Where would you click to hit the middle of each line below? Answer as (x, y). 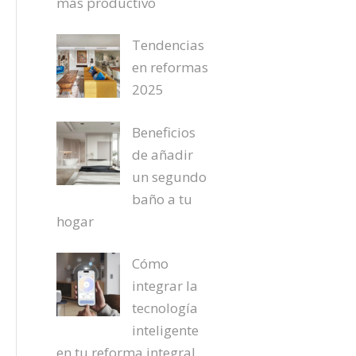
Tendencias (168, 45)
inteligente (165, 330)
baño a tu (162, 199)
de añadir (162, 155)
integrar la (164, 286)
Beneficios (163, 132)
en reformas (170, 67)
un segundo (169, 177)
